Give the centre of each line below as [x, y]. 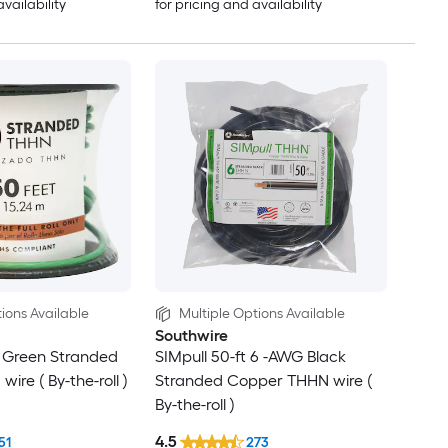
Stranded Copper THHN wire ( [263, 380]
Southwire [191, 335]
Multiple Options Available [261, 313]
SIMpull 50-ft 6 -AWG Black [250, 356]
